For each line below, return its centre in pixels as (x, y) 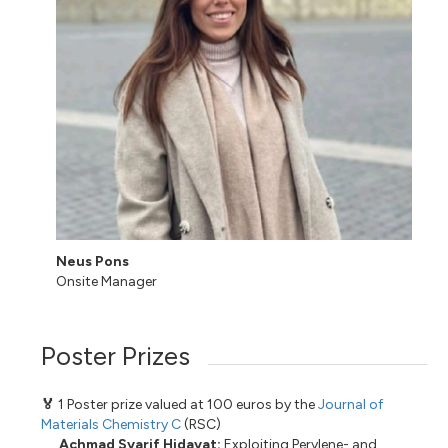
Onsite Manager (107, 282)
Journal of (351, 405)
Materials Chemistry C (111, 425)
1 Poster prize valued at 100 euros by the (188, 405)
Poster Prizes (116, 356)
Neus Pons (93, 262)
